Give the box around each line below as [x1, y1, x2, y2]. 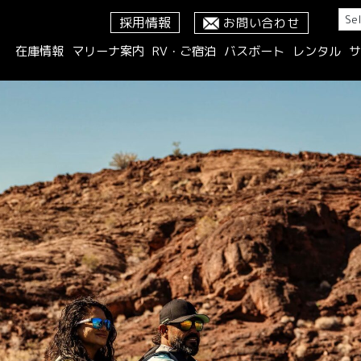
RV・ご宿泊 [151, 43, 216, 60]
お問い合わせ [223, 15, 300, 31]
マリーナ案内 [71, 43, 144, 60]
